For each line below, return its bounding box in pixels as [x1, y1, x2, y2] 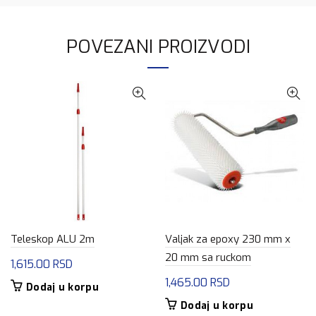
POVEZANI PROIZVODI [66, 34, 250, 59]
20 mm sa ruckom [165, 250, 251, 265]
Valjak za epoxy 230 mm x [165, 231, 291, 246]
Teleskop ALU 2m [11, 231, 95, 246]
